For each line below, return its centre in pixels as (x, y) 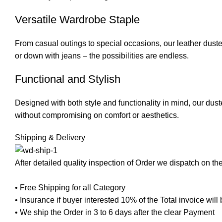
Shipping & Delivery (50, 137)
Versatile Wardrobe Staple (77, 19)
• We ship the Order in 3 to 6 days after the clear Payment (115, 213)
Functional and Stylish (68, 79)
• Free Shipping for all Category (70, 188)
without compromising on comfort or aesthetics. (97, 115)
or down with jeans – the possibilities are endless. (102, 55)
